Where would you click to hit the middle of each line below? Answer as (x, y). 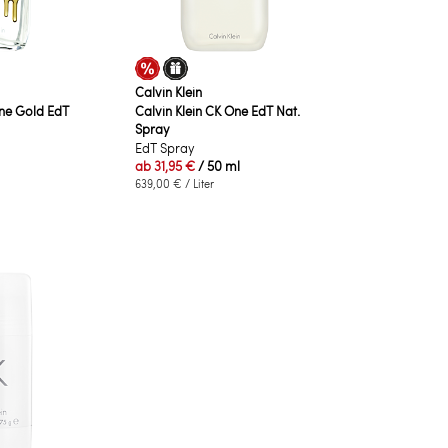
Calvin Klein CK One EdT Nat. (217, 110)
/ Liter (197, 183)
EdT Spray (164, 147)
